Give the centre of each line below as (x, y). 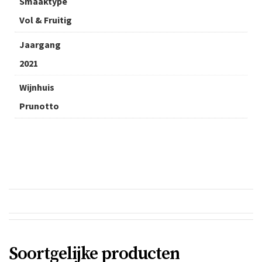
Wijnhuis (37, 87)
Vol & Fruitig (46, 20)
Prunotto (39, 106)
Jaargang (40, 45)
